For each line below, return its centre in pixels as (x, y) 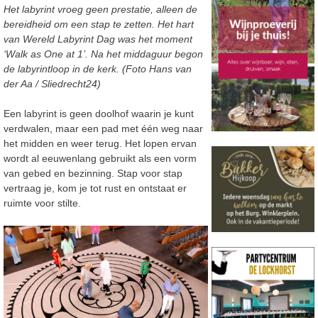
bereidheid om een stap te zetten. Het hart (99, 24)
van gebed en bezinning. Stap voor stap (93, 174)
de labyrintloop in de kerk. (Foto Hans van (98, 69)
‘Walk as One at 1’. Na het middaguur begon (103, 54)
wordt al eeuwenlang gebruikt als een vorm (100, 159)
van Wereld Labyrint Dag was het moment (98, 39)
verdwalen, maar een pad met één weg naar (103, 129)
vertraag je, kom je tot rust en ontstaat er (95, 188)
